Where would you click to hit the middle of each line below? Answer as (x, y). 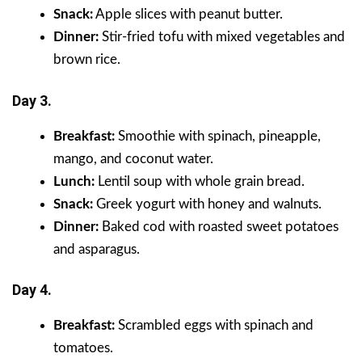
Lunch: (74, 181)
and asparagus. (97, 249)
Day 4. (32, 290)
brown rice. (87, 60)
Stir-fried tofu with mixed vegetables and (222, 37)
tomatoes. (83, 348)
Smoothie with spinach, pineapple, (219, 136)
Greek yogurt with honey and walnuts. (209, 204)
